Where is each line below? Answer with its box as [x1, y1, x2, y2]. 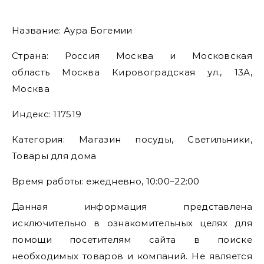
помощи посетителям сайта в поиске [12, 234, 252, 245]
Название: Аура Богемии [19, 25, 133, 36]
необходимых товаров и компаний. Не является [12, 250, 252, 262]
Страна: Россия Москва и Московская [12, 50, 252, 61]
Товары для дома [12, 150, 97, 161]
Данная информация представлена [12, 201, 252, 212]
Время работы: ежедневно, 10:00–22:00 [12, 176, 200, 187]
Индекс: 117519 [12, 108, 82, 120]
